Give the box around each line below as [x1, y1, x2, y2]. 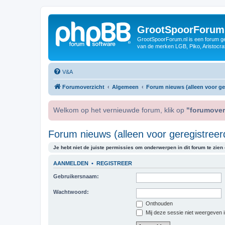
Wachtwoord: [53, 189, 89, 195]
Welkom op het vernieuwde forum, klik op [53, 106, 186, 114]
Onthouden [144, 200, 173, 206]
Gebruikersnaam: [53, 173, 99, 179]
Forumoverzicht [62, 83, 104, 90]
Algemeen [112, 83, 139, 90]
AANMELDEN [53, 160, 88, 166]
